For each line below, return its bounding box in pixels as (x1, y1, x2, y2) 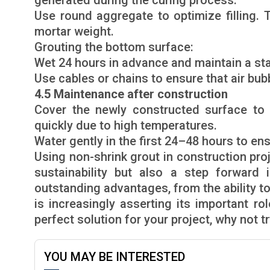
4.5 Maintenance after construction (34, 87, 228, 101)
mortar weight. (34, 24, 114, 39)
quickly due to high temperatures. (34, 118, 217, 133)
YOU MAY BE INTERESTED (44, 250, 185, 264)
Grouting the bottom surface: (34, 40, 193, 54)
